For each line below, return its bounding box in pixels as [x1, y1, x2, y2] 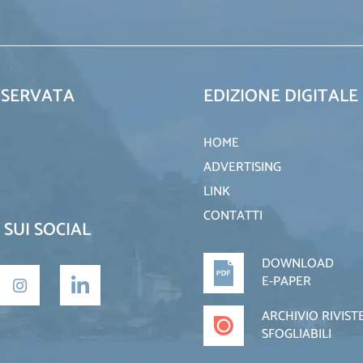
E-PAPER [262, 271, 312, 293]
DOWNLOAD [262, 253, 335, 275]
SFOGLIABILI [262, 323, 332, 345]
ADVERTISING [203, 156, 281, 178]
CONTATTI [203, 205, 263, 227]
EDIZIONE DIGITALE [203, 82, 358, 111]
